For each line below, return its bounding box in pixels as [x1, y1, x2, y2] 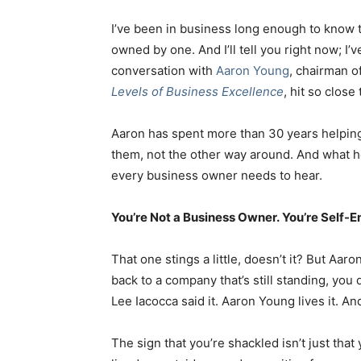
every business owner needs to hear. [111, 167, 326, 183]
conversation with [111, 62, 216, 78]
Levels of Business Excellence [111, 83, 284, 99]
